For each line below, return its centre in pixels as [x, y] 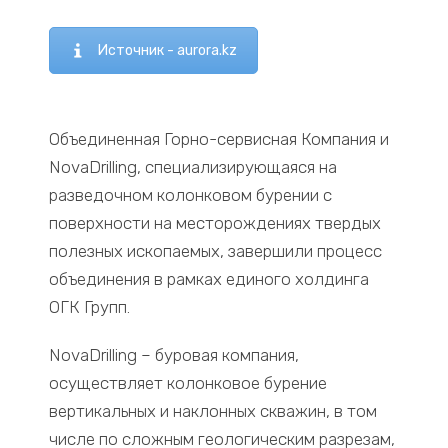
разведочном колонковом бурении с [191, 195]
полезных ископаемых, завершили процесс [216, 251]
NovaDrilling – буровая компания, [174, 355]
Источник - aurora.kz [168, 50]
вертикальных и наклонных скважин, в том [213, 411]
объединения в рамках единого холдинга [209, 279]
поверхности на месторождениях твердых [215, 223]
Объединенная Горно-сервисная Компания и [219, 139]
